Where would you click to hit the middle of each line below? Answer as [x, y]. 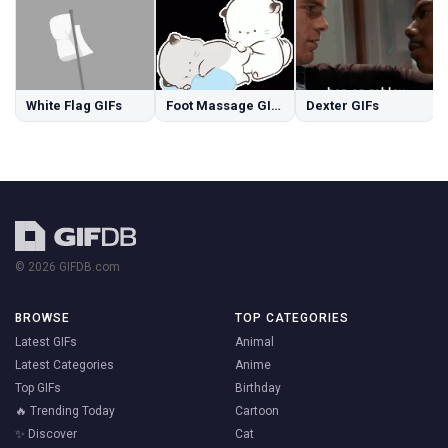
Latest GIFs [46, 342]
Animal [254, 342]
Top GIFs [38, 388]
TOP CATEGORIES [291, 318]
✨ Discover [46, 434]
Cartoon [256, 411]
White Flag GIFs [74, 106]
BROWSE [42, 318]
